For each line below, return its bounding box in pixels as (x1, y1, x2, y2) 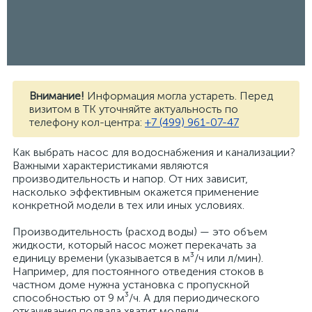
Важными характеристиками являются (13, 159, 208, 172)
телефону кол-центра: (29, 116, 145, 129)
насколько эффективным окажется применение (13, 185, 259, 198)
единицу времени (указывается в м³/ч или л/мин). (13, 251, 263, 265)
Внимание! (29, 89, 84, 102)
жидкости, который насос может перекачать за (13, 238, 256, 251)
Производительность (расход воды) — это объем (13, 225, 267, 238)
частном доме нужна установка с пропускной (13, 278, 249, 291)
